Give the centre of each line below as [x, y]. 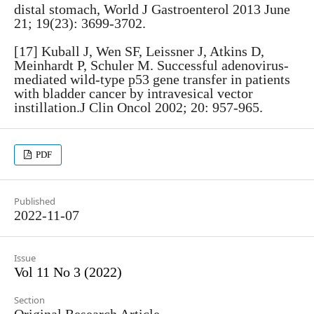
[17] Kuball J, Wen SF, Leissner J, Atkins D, [139, 51]
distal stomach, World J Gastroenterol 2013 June [152, 9]
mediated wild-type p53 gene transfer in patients [152, 79]
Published [35, 201]
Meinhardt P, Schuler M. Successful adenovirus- [151, 65]
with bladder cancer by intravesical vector [134, 93]
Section [29, 300]
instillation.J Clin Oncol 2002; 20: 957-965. [138, 107]
